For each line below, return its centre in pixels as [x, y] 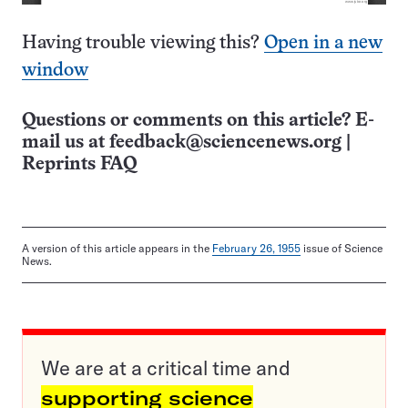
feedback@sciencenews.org [225, 143]
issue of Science [342, 249]
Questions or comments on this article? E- [198, 121]
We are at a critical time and [166, 368]
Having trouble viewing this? [143, 44]
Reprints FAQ [79, 165]
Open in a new [323, 44]
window [55, 71]
